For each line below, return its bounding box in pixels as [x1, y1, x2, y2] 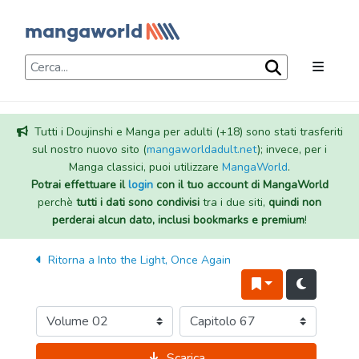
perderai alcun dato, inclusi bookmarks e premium [52, 212, 305, 228]
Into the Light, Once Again [98, 252, 231, 268]
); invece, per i [257, 142, 327, 157]
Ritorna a [45, 252, 98, 268]
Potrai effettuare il [30, 177, 128, 192]
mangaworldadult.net [147, 142, 257, 157]
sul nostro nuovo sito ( [32, 142, 147, 157]
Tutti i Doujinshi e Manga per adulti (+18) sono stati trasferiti [30, 124, 343, 139]
